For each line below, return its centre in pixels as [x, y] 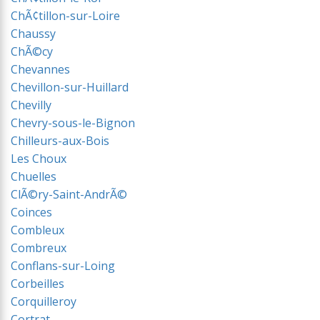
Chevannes [40, 69]
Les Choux [39, 159]
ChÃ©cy [32, 51]
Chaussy [33, 34]
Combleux [37, 230]
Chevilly [31, 105]
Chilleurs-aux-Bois [60, 141]
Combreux [39, 248]
